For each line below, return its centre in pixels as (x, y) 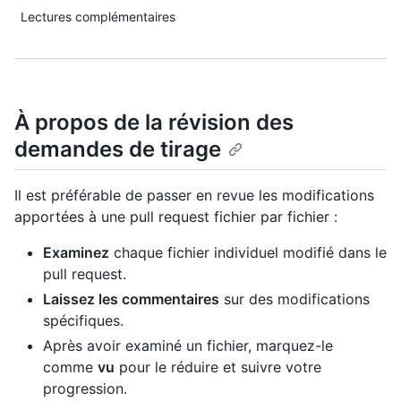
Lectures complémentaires (98, 17)
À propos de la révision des (154, 122)
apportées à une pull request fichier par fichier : (176, 217)
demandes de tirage (118, 149)
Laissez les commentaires (131, 299)
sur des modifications (294, 299)
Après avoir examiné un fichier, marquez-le (188, 346)
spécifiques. (83, 321)
